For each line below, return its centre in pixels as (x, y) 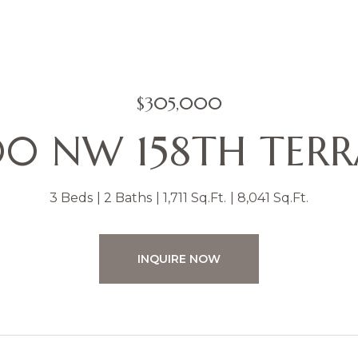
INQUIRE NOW (179, 259)
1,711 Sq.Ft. (195, 198)
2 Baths (128, 198)
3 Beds (71, 198)
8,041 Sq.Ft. (273, 198)
